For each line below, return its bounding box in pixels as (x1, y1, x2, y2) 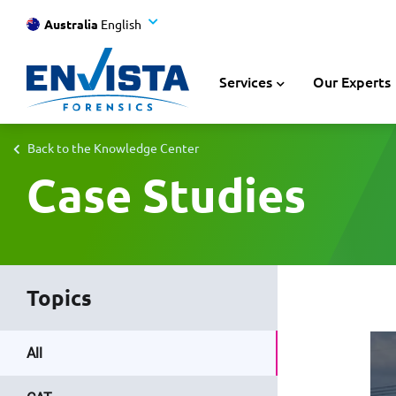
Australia (44, 15, 98, 32)
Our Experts (313, 72, 391, 91)
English (101, 15, 141, 32)
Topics (27, 284, 92, 311)
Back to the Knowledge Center (27, 140, 199, 156)
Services (219, 72, 272, 91)
